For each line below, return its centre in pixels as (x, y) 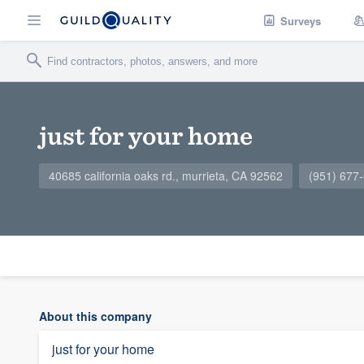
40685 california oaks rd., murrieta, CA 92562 (166, 175)
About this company (95, 316)
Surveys (301, 20)
